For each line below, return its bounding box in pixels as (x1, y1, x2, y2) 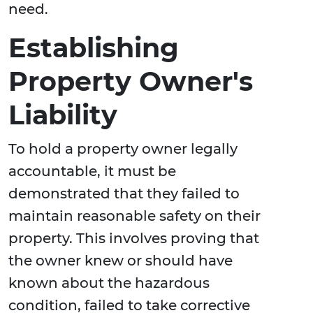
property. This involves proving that (8, 230, 259, 247)
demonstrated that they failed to (8, 185, 240, 203)
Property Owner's (8, 65, 253, 99)
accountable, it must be (8, 163, 176, 180)
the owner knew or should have (8, 252, 233, 270)
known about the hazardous (8, 275, 210, 292)
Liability (8, 99, 117, 132)
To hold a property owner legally (8, 140, 238, 158)
